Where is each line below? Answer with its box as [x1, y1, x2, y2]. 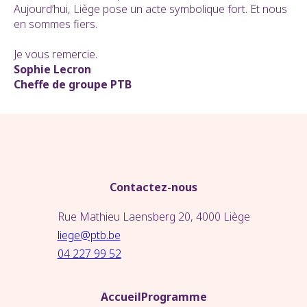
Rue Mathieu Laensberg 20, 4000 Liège [57, 209, 250, 225]
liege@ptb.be [57, 228, 121, 243]
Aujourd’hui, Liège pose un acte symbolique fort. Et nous [14, 1, 287, 17]
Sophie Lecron [14, 62, 91, 77]
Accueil [100, 289, 141, 305]
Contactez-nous [110, 180, 197, 195]
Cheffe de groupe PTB [14, 77, 132, 93]
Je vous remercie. [14, 47, 97, 62]
